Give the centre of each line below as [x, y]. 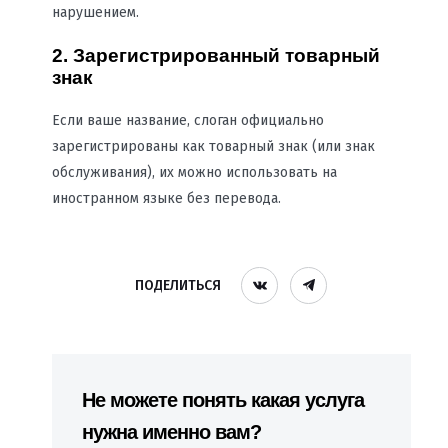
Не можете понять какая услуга [222, 399]
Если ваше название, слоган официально [187, 120]
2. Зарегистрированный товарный [215, 56]
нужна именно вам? [171, 431]
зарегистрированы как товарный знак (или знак [213, 146]
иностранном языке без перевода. [166, 198]
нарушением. [97, 13]
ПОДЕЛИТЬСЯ [178, 286]
